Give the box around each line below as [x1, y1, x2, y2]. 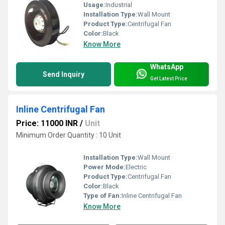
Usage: [83, 1, 105, 9]
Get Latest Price [150, 75, 187, 81]
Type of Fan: [83, 191, 122, 199]
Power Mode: [83, 163, 126, 171]
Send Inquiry [43, 70, 84, 79]
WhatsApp [150, 63, 183, 71]
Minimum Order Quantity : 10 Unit [16, 131, 121, 140]
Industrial [105, 1, 132, 9]
